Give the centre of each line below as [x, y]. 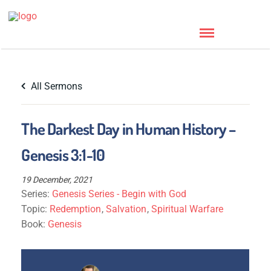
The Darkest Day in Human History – [129, 129]
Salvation [126, 209]
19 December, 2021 [57, 180]
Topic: [36, 209]
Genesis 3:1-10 [63, 155]
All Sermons [56, 86]
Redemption [76, 209]
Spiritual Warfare [188, 209]
